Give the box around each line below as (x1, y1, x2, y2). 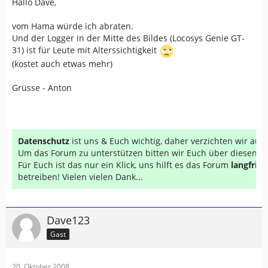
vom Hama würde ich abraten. (12, 20, 133, 32)
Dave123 (47, 213, 90, 227)
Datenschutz (18, 135, 69, 147)
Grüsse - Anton (12, 82, 72, 93)
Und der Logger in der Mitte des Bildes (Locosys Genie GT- (12, 32, 245, 44)
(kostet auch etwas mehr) (12, 58, 112, 69)
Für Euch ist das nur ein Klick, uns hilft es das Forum (18, 159, 231, 170)
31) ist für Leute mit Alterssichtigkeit (12, 44, 159, 56)
